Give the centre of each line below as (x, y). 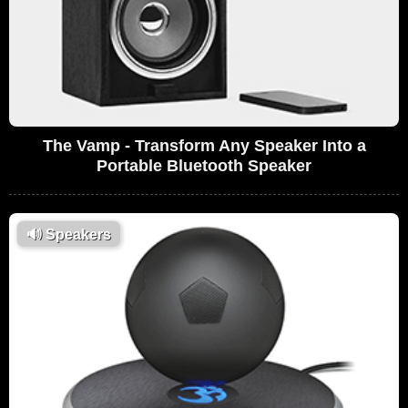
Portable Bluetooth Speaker (204, 165)
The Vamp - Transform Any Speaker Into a (204, 145)
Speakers (76, 234)
